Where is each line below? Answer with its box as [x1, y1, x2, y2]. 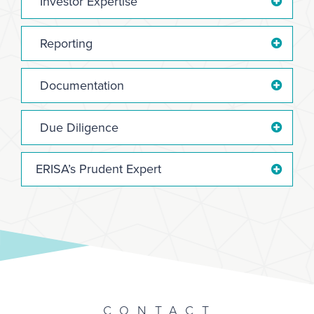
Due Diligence [40, 119, 118, 135]
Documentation [40, 77, 124, 93]
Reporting [40, 35, 93, 51]
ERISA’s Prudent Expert [36, 161, 161, 177]
